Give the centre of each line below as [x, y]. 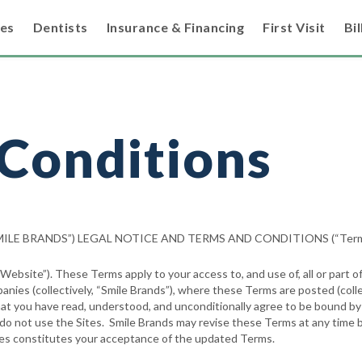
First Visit [294, 27]
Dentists [60, 27]
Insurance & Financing [175, 27]
